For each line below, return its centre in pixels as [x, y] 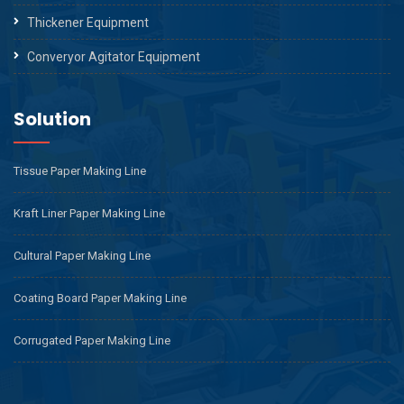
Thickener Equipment [88, 22]
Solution [52, 119]
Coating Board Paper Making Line [100, 298]
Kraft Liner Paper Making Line [89, 213]
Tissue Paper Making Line [80, 170]
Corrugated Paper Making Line [92, 340]
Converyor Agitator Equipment [114, 56]
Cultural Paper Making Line [82, 255]
